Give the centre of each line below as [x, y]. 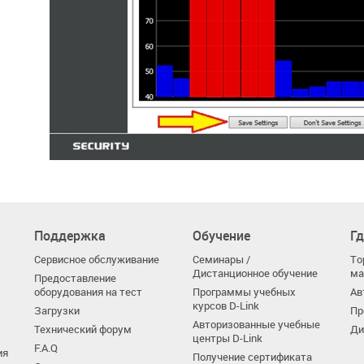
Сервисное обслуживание [97, 260]
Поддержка [70, 236]
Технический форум [83, 329]
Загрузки [57, 311]
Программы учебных [244, 292]
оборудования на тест [89, 292]
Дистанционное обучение [255, 273]
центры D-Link [227, 338]
